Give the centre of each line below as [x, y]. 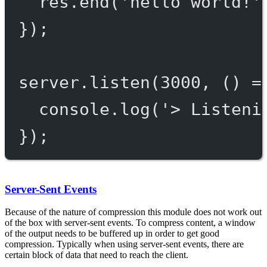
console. [79, 109]
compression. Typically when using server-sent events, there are [124, 244]
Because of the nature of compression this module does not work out [133, 212]
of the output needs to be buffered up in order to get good [112, 234]
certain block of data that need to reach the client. [97, 255]
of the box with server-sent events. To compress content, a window [130, 223]
